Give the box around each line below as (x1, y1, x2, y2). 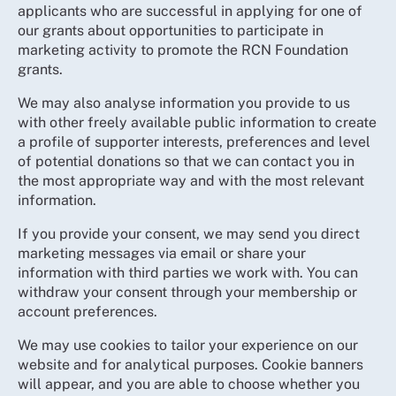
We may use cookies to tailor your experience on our (18, 336, 358, 354)
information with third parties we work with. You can (18, 263, 358, 281)
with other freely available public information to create (18, 113, 377, 131)
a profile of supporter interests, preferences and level (18, 133, 370, 150)
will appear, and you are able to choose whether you (18, 375, 360, 392)
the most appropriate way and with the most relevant (18, 171, 364, 189)
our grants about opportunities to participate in (18, 21, 324, 39)
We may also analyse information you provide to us (18, 94, 350, 111)
